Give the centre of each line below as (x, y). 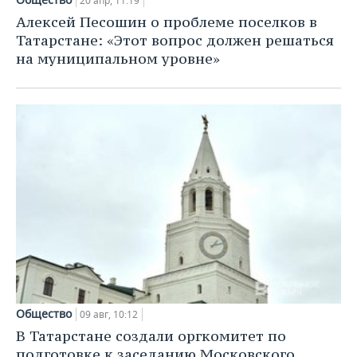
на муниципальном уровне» (118, 58)
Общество (44, 313)
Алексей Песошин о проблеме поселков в (167, 22)
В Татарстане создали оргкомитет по (151, 335)
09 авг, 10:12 (109, 314)
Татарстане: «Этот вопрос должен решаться (175, 40)
